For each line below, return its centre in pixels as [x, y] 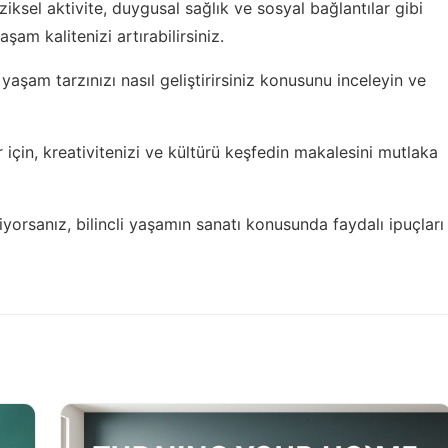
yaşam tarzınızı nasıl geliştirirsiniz [128, 79]
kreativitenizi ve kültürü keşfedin [166, 151]
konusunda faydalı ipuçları [342, 223]
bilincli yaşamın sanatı [158, 223]
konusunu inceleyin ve [340, 79]
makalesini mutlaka [363, 151]
